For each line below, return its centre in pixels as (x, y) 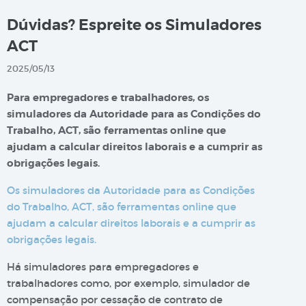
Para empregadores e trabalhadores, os (108, 98)
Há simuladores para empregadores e (103, 267)
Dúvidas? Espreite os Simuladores (134, 25)
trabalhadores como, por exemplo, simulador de (128, 283)
